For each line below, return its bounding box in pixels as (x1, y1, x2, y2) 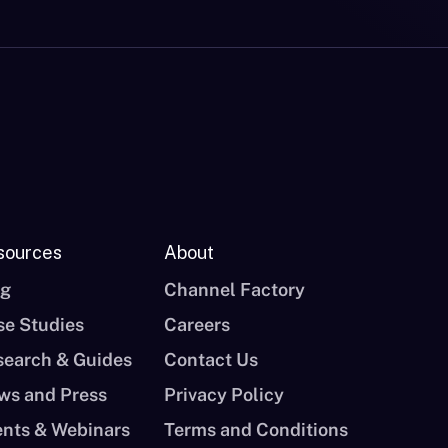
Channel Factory (164, 279, 306, 300)
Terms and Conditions (164, 419, 349, 440)
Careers (164, 314, 231, 335)
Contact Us (164, 349, 259, 370)
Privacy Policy (164, 384, 285, 405)
